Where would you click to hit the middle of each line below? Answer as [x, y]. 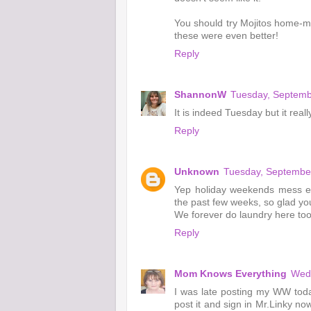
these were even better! [226, 35]
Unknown [197, 171]
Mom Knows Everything [230, 274]
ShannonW [200, 94]
